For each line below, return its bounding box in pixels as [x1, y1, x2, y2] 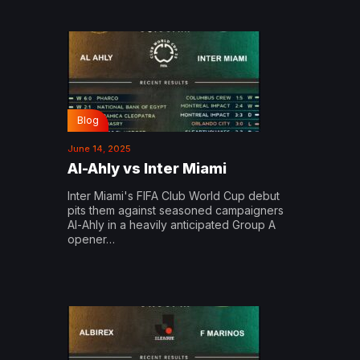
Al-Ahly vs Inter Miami [67, 159, 227, 177]
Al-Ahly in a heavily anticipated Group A [67, 217, 276, 231]
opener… [67, 231, 115, 246]
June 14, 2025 [67, 142, 131, 154]
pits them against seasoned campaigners [67, 202, 284, 217]
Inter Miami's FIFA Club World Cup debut [67, 188, 280, 202]
